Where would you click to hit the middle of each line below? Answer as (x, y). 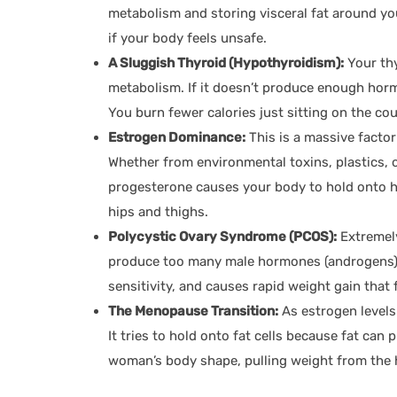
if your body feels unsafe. (187, 38)
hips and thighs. (158, 211)
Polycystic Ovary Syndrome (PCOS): (222, 236)
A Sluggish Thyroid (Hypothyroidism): (226, 62)
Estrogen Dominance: (177, 137)
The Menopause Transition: (193, 311)
